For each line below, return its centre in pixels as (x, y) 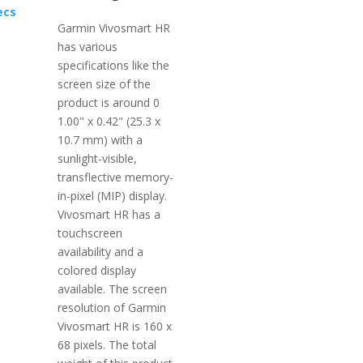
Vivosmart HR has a (109, 214)
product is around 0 (109, 102)
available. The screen (113, 288)
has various (88, 46)
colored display (97, 270)
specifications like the (114, 65)
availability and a (101, 251)
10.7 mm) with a (100, 139)
